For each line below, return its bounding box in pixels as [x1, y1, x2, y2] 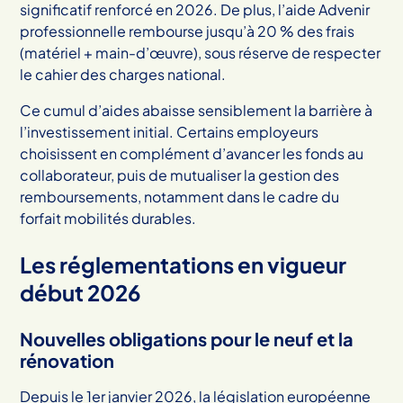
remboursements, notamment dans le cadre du [20, 186, 340, 206]
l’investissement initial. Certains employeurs [20, 121, 319, 141]
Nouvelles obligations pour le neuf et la [20, 327, 354, 350]
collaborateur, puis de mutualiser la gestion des [20, 165, 340, 184]
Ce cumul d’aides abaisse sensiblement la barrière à [20, 100, 373, 120]
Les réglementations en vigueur [20, 250, 347, 278]
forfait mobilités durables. [20, 208, 197, 228]
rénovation [20, 348, 115, 372]
